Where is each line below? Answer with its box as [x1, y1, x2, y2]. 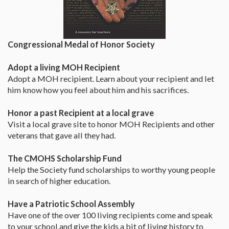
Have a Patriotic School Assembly [8, 199, 135, 209]
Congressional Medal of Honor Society [8, 39, 155, 50]
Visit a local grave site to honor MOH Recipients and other [8, 119, 215, 129]
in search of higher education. [8, 176, 110, 186]
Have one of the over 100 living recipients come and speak [8, 210, 213, 220]
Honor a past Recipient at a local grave [8, 108, 154, 118]
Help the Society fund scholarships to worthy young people [8, 165, 215, 175]
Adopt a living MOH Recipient [8, 62, 120, 73]
